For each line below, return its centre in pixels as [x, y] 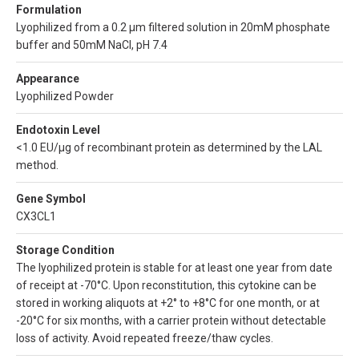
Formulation [49, 10]
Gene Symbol [51, 199]
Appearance [48, 79]
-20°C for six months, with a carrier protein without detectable [171, 321]
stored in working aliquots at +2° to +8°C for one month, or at [168, 303]
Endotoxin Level [58, 130]
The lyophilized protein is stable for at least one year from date [174, 268]
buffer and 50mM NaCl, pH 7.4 [92, 45]
